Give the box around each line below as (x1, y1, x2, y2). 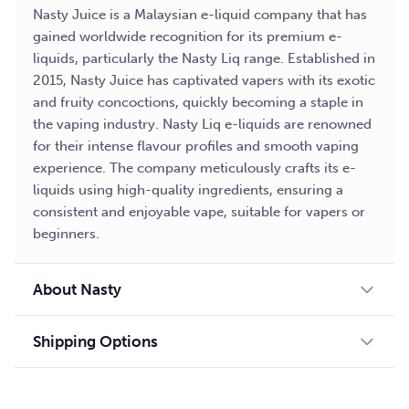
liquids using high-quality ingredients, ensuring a (33, 182, 343, 199)
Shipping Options (33, 332, 158, 351)
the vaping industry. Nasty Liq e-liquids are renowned (33, 116, 372, 133)
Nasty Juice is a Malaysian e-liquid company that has (33, 6, 367, 24)
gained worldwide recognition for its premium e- (33, 28, 342, 46)
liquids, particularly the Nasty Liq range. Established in (33, 50, 375, 68)
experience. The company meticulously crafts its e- (33, 160, 356, 177)
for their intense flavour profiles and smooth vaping (33, 138, 359, 155)
